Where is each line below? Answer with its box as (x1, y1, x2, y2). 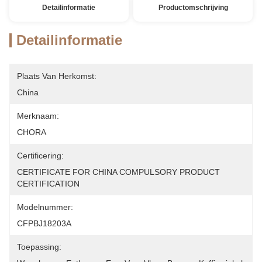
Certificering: (17, 151, 64, 160)
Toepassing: (17, 242, 61, 251)
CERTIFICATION (17, 179, 80, 188)
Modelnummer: (17, 202, 73, 212)
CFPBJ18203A (17, 219, 71, 228)
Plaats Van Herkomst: (17, 71, 96, 81)
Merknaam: (17, 111, 59, 120)
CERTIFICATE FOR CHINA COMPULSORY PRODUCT (17, 167, 220, 177)
